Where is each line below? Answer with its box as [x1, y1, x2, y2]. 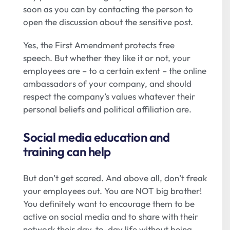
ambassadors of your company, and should [23, 78, 191, 89]
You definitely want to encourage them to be [23, 198, 195, 209]
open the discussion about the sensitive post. [23, 16, 193, 28]
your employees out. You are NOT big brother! [23, 185, 202, 197]
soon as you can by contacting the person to [23, 4, 193, 15]
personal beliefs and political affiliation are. [23, 104, 191, 115]
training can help [23, 144, 111, 160]
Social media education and [23, 129, 170, 145]
